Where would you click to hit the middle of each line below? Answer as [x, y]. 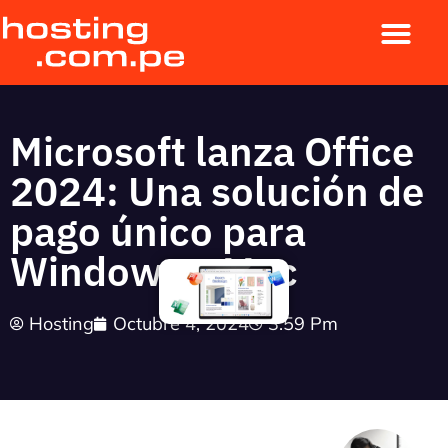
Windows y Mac [154, 271]
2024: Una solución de [217, 191]
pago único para [158, 231]
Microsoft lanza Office [212, 151]
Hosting [61, 324]
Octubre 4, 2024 [181, 324]
